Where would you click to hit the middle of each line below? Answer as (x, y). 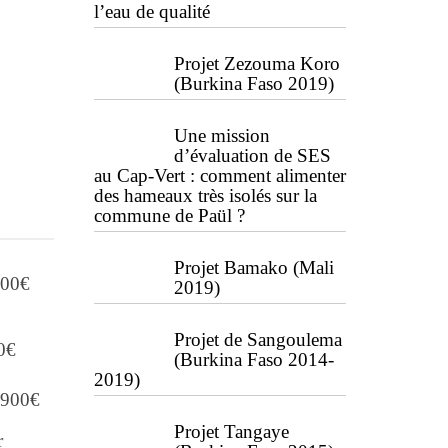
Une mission (221, 135)
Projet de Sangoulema (257, 339)
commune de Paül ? (169, 215)
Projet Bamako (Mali (253, 267)
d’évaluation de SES (252, 155)
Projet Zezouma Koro (256, 63)
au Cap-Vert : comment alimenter (219, 175)
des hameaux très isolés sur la (205, 195)
